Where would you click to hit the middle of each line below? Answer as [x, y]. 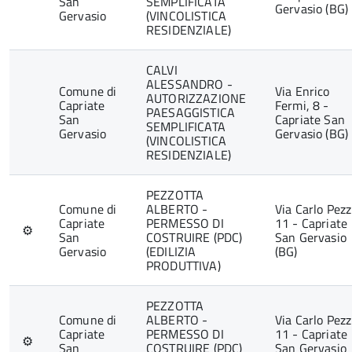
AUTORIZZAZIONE [196, 98]
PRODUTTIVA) [183, 266]
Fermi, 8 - [302, 105]
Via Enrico [302, 91]
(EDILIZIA [171, 251]
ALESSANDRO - [189, 84]
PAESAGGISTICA [191, 112]
